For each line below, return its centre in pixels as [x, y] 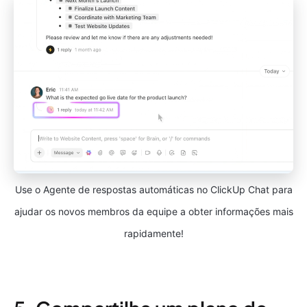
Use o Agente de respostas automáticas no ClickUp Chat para [153, 190]
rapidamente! [153, 234]
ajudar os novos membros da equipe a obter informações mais [153, 212]
